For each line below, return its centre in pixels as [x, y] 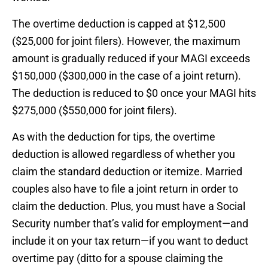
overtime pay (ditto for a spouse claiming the [118, 258]
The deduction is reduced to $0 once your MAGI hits [134, 93]
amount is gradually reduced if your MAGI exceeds [131, 58]
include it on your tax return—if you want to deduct [130, 240]
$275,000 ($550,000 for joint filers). [95, 110]
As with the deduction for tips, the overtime [114, 136]
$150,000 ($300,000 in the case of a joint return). [127, 75]
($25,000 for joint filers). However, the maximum [126, 41]
